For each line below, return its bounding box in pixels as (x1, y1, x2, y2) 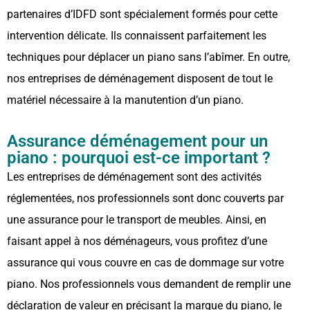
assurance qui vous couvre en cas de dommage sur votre (7, 255, 284, 269)
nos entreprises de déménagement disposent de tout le (7, 71, 273, 85)
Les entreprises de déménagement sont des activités (7, 170, 262, 183)
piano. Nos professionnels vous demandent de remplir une (7, 277, 291, 291)
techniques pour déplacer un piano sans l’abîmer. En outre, (7, 50, 290, 64)
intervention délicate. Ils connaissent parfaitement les (7, 28, 266, 42)
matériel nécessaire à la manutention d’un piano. (7, 93, 244, 107)
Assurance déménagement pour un (7, 131, 268, 151)
